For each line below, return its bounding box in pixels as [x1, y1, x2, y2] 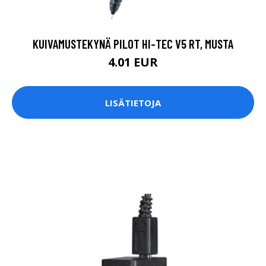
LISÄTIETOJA [105, 96, 161, 109]
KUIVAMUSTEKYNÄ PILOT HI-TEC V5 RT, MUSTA [33, 36, 233, 52]
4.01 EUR [108, 54, 158, 71]
